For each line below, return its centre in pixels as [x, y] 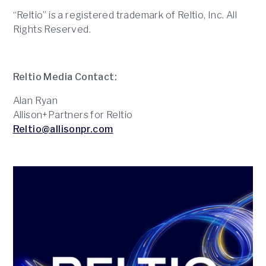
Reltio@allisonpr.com [63, 129]
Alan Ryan [35, 101]
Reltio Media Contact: [65, 77]
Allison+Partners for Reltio [73, 115]
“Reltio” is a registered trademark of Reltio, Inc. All [125, 15]
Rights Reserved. [52, 29]
